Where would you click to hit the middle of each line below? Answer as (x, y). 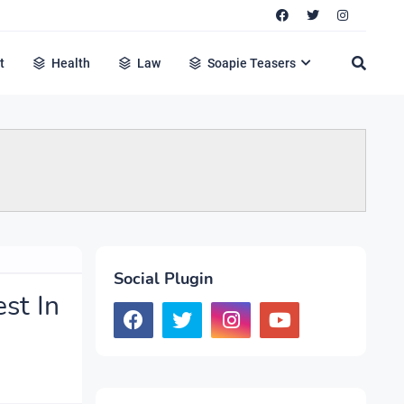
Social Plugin (164, 279)
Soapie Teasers (252, 63)
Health (71, 63)
